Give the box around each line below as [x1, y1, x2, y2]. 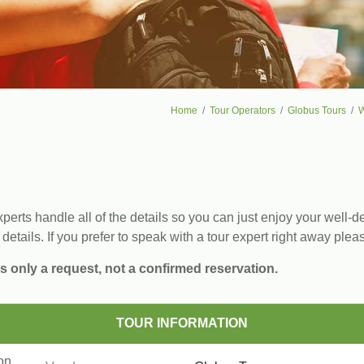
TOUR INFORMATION [116, 316, 248, 330]
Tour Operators [210, 105, 275, 116]
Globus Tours [288, 105, 346, 116]
